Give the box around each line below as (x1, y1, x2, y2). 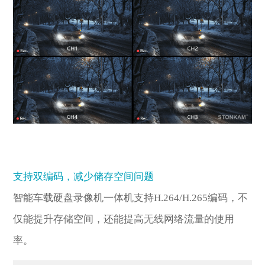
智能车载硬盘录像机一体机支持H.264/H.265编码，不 (13, 192, 248, 204)
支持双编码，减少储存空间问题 (13, 171, 154, 183)
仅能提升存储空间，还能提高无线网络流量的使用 (13, 214, 235, 225)
